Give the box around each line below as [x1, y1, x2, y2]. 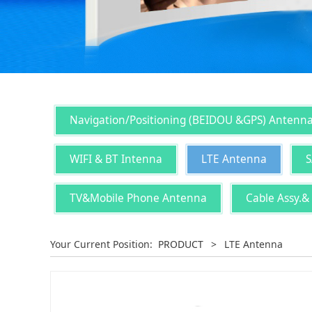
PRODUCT [158, 228, 206, 241]
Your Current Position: [50, 228, 158, 241]
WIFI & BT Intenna [70, 142, 162, 157]
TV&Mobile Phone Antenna [70, 181, 207, 196]
